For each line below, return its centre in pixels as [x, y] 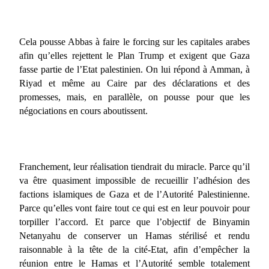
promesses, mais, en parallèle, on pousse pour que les [134, 97]
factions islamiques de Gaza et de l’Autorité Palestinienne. [134, 194]
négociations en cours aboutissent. [83, 110]
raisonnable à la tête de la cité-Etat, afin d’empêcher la [134, 249]
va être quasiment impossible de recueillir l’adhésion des [134, 180]
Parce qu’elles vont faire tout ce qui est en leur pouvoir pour [134, 208]
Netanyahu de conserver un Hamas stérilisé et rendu [134, 235]
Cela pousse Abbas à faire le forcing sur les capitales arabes [134, 41]
